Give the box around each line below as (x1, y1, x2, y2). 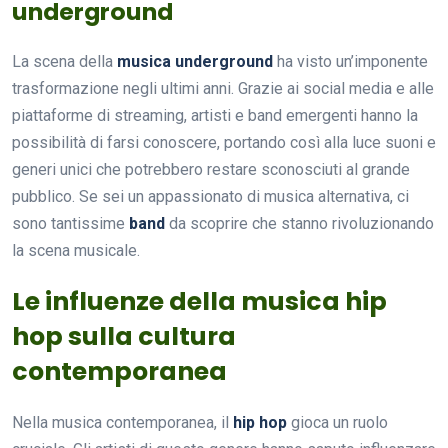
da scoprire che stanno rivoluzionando (165, 213, 434, 233)
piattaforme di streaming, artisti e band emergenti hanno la (12, 105, 418, 125)
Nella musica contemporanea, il (12, 412, 233, 432)
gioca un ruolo (287, 412, 388, 432)
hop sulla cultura (12, 318, 236, 354)
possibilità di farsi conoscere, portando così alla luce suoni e (12, 132, 436, 152)
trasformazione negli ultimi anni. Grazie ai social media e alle (12, 78, 434, 98)
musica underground (117, 51, 273, 71)
